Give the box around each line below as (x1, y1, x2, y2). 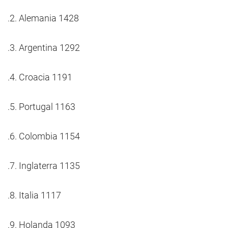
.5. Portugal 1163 (8, 101, 75, 112)
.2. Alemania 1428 (8, 13, 79, 23)
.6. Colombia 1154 (8, 131, 80, 141)
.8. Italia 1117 (8, 190, 61, 201)
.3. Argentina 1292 (8, 42, 80, 53)
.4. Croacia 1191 (8, 72, 72, 82)
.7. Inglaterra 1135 (8, 160, 80, 171)
